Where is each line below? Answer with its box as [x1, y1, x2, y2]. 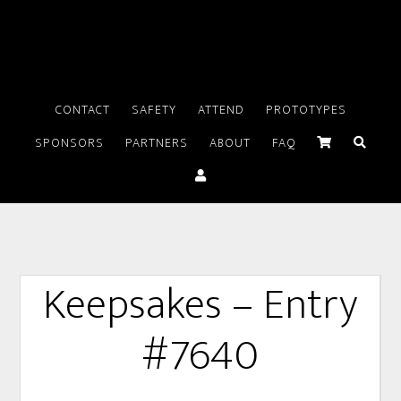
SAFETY [131, 99, 176, 120]
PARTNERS [124, 132, 188, 153]
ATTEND [197, 99, 244, 120]
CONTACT [55, 99, 110, 120]
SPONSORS [34, 132, 104, 153]
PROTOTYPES [265, 99, 346, 120]
